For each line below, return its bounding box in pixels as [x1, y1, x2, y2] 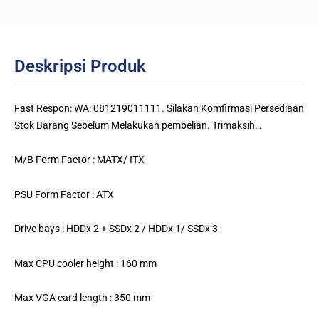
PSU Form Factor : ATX [14, 188, 114, 200]
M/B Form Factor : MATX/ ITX [14, 154, 145, 166]
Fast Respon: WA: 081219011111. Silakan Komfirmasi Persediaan [14, 102, 304, 114]
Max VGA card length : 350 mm [14, 292, 150, 304]
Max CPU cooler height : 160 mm [14, 257, 157, 269]
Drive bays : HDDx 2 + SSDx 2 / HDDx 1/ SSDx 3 [14, 223, 218, 235]
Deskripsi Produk [14, 56, 146, 76]
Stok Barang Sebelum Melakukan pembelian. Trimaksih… [14, 119, 261, 131]
